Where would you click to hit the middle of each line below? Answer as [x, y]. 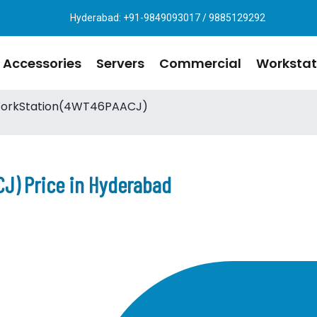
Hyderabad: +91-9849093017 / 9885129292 [168, 18]
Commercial [200, 63]
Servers [120, 63]
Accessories [42, 63]
